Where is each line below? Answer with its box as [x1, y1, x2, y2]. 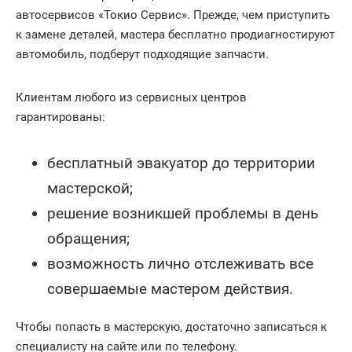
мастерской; [47, 179, 133, 197]
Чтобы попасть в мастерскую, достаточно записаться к [16, 320, 327, 334]
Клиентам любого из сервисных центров [16, 90, 247, 104]
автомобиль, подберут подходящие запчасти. [16, 47, 269, 61]
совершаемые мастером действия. [47, 280, 293, 298]
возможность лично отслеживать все [47, 255, 313, 273]
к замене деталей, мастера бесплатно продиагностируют [16, 27, 335, 42]
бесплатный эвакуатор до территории [47, 154, 315, 172]
